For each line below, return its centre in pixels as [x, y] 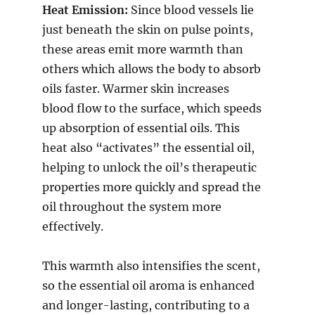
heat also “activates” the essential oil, [148, 148]
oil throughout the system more [132, 207]
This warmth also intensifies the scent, [151, 266]
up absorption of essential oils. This [141, 128]
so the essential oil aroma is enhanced [148, 286]
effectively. [73, 227]
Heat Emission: [85, 10]
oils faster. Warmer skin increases [136, 89]
